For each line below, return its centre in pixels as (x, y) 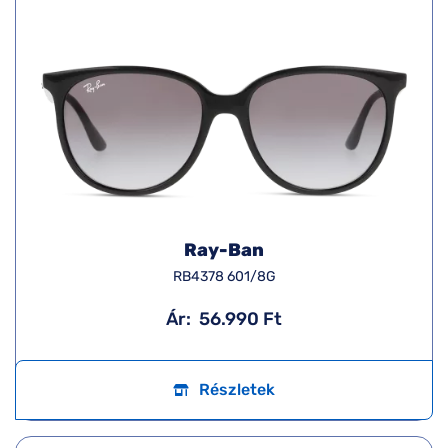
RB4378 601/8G (224, 276)
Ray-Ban (224, 250)
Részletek (237, 389)
